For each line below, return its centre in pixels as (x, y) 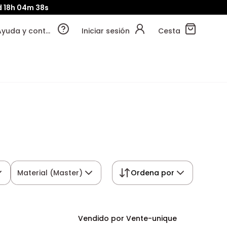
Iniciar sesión (106, 31)
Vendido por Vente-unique (127, 218)
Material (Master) (50, 173)
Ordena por (152, 173)
